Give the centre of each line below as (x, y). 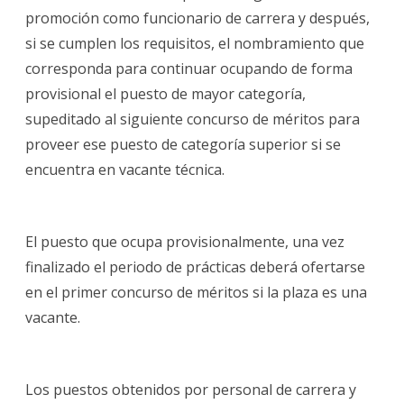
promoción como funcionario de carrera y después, (197, 18)
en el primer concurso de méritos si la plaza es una (196, 292)
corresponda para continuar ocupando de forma (189, 68)
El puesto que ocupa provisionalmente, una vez (185, 241)
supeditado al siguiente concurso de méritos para (193, 119)
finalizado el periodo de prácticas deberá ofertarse (195, 266)
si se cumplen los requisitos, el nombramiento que (195, 43)
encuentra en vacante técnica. (125, 169)
